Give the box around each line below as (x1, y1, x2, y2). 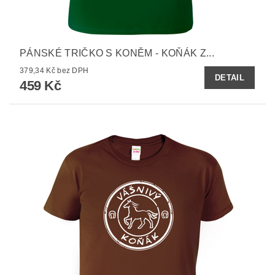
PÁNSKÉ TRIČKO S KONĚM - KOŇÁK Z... (20, 48, 214, 59)
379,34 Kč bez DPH (57, 66, 89, 76)
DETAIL (215, 73, 244, 83)
